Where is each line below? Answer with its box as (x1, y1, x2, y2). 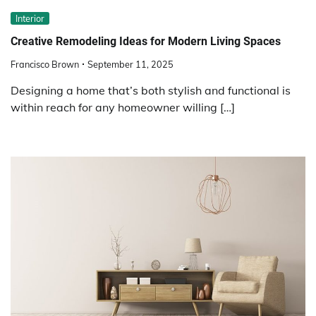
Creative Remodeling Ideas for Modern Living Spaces (11, 34, 281, 48)
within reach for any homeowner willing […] (11, 100, 235, 115)
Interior (16, 13, 44, 25)
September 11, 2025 (87, 59, 174, 71)
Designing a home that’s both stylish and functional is (11, 83, 291, 98)
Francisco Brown (11, 59, 79, 71)
